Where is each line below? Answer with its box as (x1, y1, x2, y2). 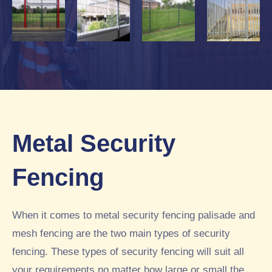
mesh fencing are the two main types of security (12, 228, 230, 240)
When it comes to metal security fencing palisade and (12, 209, 255, 222)
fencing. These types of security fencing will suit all (12, 246, 244, 258)
